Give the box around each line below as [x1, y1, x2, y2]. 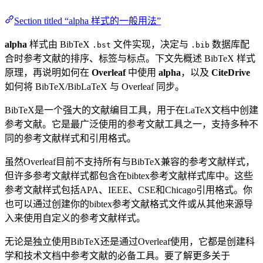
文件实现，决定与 [111, 39, 191, 49]
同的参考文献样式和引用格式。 [5, 133, 136, 143]
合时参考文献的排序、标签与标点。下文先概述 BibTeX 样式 [5, 53, 255, 63]
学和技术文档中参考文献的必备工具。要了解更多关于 [5, 250, 230, 261]
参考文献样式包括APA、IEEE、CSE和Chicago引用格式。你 [5, 184, 252, 195]
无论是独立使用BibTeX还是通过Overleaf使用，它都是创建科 [5, 236, 255, 247]
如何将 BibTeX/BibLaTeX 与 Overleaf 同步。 [5, 81, 184, 92]
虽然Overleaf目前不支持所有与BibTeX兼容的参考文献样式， [5, 156, 255, 167]
